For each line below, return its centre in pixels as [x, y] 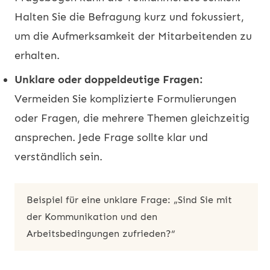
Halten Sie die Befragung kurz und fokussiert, [129, 17]
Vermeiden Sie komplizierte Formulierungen [125, 99]
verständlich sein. [58, 156]
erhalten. [37, 55]
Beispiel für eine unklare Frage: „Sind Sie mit [129, 199]
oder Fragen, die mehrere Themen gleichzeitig [132, 118]
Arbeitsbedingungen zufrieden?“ [101, 233]
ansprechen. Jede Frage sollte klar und [111, 137]
